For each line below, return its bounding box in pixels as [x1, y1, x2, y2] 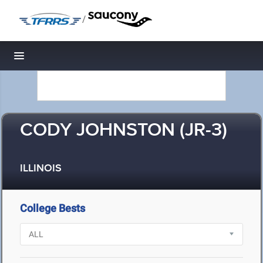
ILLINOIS [20, 162, 62, 176]
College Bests [20, 202, 85, 214]
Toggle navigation [19, 53, 99, 65]
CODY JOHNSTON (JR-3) [20, 119, 227, 143]
